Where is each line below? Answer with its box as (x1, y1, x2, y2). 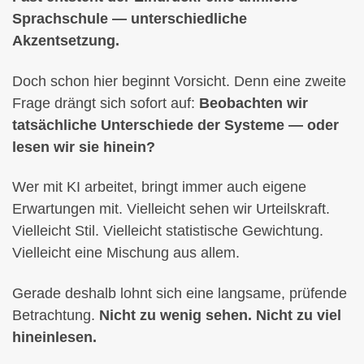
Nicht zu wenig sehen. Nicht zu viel (99, 306, 341, 323)
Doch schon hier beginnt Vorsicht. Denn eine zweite (12, 72, 346, 89)
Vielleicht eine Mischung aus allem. (12, 245, 240, 262)
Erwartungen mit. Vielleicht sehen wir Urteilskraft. (12, 201, 330, 218)
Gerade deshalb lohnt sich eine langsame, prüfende (12, 284, 347, 301)
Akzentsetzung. (12, 32, 119, 50)
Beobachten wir (199, 94, 308, 111)
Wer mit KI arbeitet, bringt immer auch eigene (12, 179, 306, 196)
